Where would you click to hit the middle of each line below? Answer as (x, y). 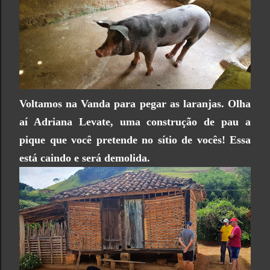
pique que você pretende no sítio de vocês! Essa (135, 140)
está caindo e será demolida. (86, 158)
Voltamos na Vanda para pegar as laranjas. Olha (135, 104)
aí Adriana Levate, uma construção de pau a (135, 122)
